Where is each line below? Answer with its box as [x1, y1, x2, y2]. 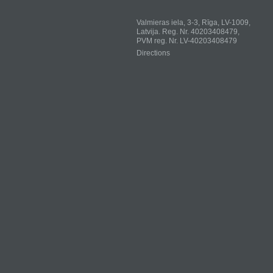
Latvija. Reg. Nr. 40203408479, [136, 27, 239, 36]
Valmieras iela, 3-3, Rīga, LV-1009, [136, 18, 250, 27]
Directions [136, 49, 170, 57]
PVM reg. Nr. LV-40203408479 [136, 37, 237, 45]
